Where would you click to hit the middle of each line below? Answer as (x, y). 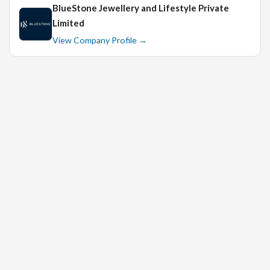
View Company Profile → (100, 40)
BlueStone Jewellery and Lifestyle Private (141, 8)
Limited (68, 23)
